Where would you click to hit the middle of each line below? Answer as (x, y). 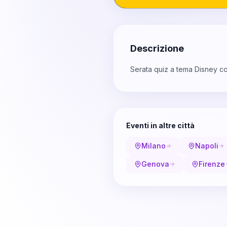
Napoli (207, 146)
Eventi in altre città (160, 126)
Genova (155, 164)
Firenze (212, 164)
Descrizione (157, 49)
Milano (154, 146)
